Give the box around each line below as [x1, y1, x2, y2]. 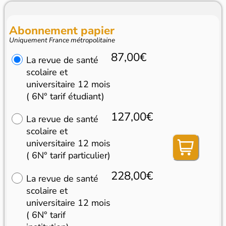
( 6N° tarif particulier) [26, 149, 110, 162]
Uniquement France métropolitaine [9, 35, 116, 45]
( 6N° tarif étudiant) [26, 90, 104, 102]
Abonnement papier [9, 22, 115, 38]
